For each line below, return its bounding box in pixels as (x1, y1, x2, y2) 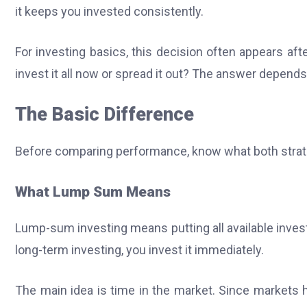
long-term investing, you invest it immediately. (15, 243, 264, 258)
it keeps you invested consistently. (15, 3, 204, 19)
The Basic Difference (15, 103, 194, 125)
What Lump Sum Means (15, 183, 171, 201)
